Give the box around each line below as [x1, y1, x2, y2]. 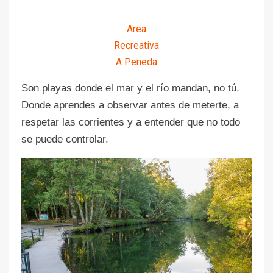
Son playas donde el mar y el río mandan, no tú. [21, 82, 239, 94]
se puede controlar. [21, 133, 108, 145]
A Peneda [116, 55, 157, 68]
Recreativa [114, 39, 159, 51]
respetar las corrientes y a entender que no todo [21, 116, 240, 128]
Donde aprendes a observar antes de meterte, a [21, 99, 239, 111]
